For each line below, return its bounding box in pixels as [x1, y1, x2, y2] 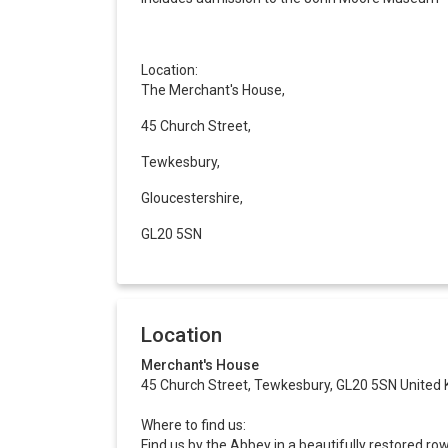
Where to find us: [141, 416, 246, 433]
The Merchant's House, [141, 81, 285, 98]
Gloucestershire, [141, 189, 243, 206]
